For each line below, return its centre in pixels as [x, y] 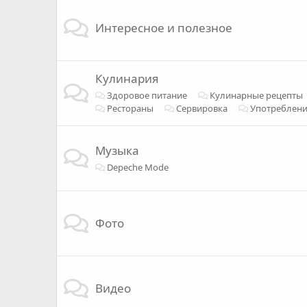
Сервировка [201, 109]
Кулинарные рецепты [256, 96]
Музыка [117, 151]
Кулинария [127, 79]
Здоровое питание [147, 96]
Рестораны [130, 109]
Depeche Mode [137, 168]
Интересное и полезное [164, 28]
